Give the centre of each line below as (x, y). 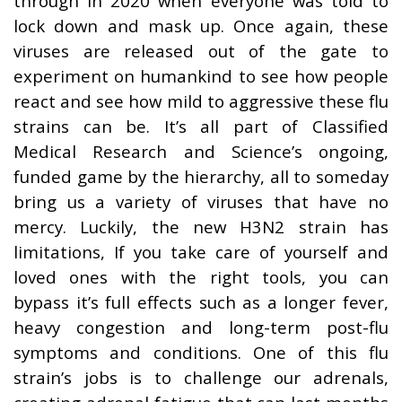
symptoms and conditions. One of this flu (201, 352)
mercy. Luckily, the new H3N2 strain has (201, 227)
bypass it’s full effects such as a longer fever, (201, 302)
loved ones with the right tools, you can (201, 277)
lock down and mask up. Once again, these (201, 26)
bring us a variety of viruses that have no (201, 201)
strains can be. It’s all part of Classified (201, 126)
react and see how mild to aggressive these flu (201, 101)
